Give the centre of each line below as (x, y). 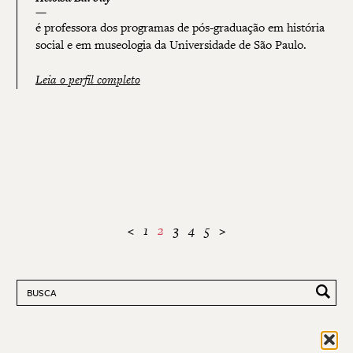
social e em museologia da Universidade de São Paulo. (171, 46)
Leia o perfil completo (87, 80)
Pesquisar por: (51, 287)
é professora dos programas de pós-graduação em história (180, 28)
